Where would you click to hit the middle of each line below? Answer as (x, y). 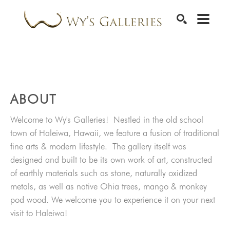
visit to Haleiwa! (41, 213)
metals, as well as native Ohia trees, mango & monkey (109, 186)
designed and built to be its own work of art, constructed (111, 160)
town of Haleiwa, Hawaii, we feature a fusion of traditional (115, 133)
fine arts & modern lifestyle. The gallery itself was (98, 146)
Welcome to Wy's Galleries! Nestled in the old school (107, 120)
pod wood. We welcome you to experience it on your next (113, 200)
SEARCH (201, 48)
